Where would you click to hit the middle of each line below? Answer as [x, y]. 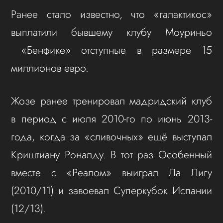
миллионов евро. [50, 68]
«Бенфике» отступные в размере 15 [111, 50]
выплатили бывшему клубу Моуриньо [111, 32]
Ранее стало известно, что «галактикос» [111, 14]
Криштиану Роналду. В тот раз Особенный [111, 155]
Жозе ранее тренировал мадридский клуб [111, 101]
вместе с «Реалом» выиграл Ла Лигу [111, 173]
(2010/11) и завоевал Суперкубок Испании [111, 191]
